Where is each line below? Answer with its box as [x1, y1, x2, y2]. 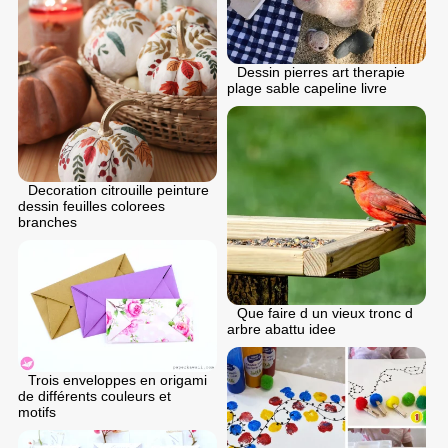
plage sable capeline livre [227, 80, 387, 97]
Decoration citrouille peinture [28, 181, 209, 198]
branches [18, 213, 77, 230]
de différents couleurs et [18, 388, 171, 405]
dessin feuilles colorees [18, 197, 165, 214]
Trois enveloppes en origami [28, 372, 207, 389]
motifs [18, 404, 56, 421]
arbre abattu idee [227, 321, 336, 338]
